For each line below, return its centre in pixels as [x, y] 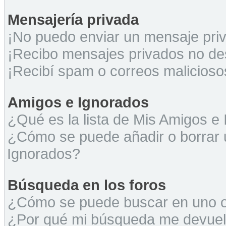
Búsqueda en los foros [87, 185]
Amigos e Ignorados [78, 102]
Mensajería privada [73, 19]
